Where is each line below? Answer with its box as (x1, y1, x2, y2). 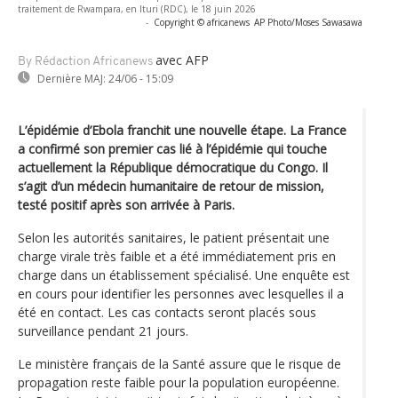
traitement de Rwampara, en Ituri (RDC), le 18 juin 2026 (18, 2, 256, 15)
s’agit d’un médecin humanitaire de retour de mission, (18, 177, 324, 195)
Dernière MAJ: (37, 70, 106, 86)
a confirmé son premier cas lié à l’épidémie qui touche (18, 139, 327, 157)
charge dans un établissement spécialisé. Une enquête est (18, 266, 350, 283)
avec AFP (155, 51, 209, 68)
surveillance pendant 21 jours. (18, 322, 188, 339)
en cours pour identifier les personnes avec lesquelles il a (18, 284, 344, 302)
